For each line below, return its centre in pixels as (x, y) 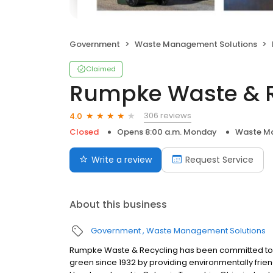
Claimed (101, 69)
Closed (84, 132)
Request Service (219, 160)
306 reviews (168, 115)
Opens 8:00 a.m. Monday (167, 132)
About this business (118, 204)
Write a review (122, 160)
